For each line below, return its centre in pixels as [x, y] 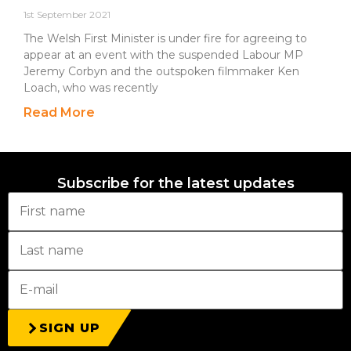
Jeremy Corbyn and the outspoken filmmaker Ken [161, 71]
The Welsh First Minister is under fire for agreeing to [165, 38]
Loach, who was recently [91, 88]
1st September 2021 [67, 14]
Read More [59, 112]
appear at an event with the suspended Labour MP [163, 55]
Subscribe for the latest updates [175, 183]
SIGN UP [70, 328]
